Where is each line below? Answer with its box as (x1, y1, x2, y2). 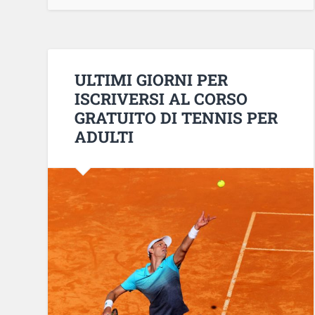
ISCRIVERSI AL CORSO (75, 87, 248, 109)
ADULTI (75, 125, 134, 147)
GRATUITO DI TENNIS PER (75, 106, 278, 128)
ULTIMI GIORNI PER (75, 68, 229, 90)
